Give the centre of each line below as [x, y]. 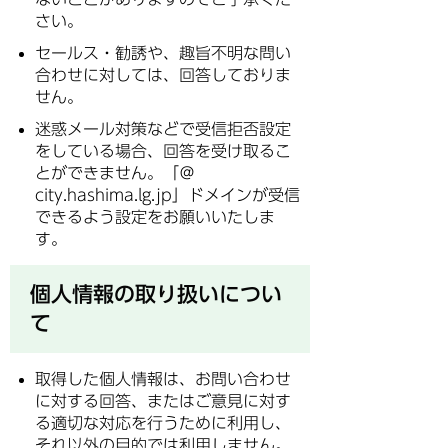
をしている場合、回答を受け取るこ [163, 151]
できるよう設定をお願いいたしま [155, 217]
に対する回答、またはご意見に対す [163, 401]
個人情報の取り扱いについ [156, 294]
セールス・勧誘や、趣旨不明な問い [163, 53]
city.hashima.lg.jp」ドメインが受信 [167, 195]
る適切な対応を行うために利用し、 [163, 423]
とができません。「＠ [115, 173]
